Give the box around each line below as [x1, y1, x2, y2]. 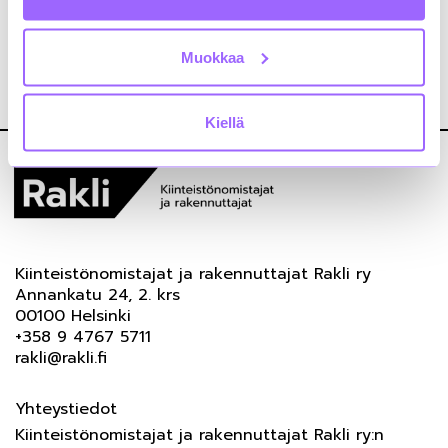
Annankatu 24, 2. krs [15, 283, 180, 307]
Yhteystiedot [15, 397, 117, 421]
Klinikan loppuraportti [15, 76, 185, 100]
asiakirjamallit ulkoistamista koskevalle [15, 4, 319, 28]
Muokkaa [181, 48, 245, 65]
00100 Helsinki [15, 304, 131, 328]
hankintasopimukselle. [15, 25, 188, 49]
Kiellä [204, 113, 244, 131]
